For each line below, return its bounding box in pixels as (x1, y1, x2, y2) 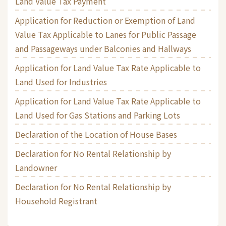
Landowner (15, 161, 57, 174)
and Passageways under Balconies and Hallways (15, 42, 191, 54)
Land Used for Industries (15, 75, 107, 88)
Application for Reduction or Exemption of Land (15, 14, 195, 26)
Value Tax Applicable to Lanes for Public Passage (15, 28, 196, 40)
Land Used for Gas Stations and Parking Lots (15, 108, 180, 121)
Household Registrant (15, 194, 97, 207)
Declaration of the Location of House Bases (15, 128, 177, 140)
